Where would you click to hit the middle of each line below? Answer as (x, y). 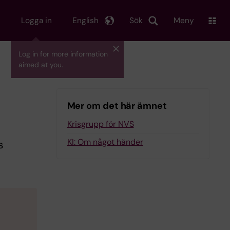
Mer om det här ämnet (117, 106)
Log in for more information (63, 54)
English (85, 20)
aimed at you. (41, 65)
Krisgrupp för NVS (100, 124)
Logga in (36, 20)
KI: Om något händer (105, 142)
